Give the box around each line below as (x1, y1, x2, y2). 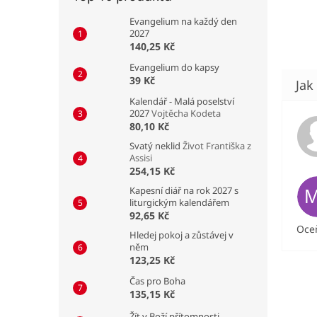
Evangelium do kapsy (129, 60, 219, 74)
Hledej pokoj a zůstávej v (129, 228, 234, 241)
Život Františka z (183, 139, 251, 152)
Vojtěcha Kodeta (151, 106, 221, 120)
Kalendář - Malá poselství (129, 94, 234, 108)
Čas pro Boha (129, 274, 185, 287)
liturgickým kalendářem (129, 195, 229, 209)
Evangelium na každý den (129, 14, 237, 28)
